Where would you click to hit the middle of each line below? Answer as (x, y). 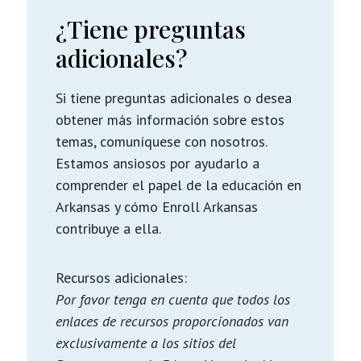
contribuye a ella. (108, 228)
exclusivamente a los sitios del (145, 343)
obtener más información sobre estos (170, 120)
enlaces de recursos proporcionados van (172, 321)
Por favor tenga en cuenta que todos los (172, 299)
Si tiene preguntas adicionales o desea (173, 98)
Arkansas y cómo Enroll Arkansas (156, 207)
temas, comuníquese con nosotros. (161, 141)
